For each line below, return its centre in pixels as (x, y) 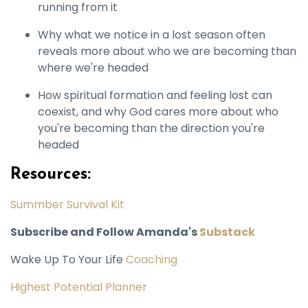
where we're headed (93, 68)
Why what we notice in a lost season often (152, 35)
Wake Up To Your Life (67, 260)
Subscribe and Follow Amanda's (105, 232)
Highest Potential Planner (79, 287)
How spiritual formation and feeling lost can (155, 95)
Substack (227, 232)
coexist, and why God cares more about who (158, 112)
